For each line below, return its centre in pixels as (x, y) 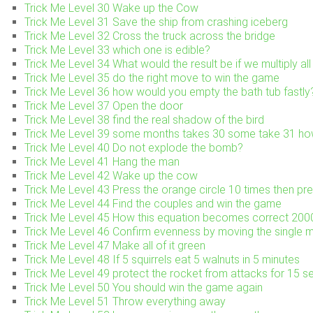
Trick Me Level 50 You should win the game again (144, 287)
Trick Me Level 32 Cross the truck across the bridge (150, 36)
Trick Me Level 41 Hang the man (102, 161)
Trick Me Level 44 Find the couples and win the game (153, 203)
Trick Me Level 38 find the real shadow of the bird (144, 119)
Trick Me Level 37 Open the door (104, 105)
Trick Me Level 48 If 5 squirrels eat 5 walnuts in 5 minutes (162, 259)
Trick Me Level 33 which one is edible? (117, 50)
